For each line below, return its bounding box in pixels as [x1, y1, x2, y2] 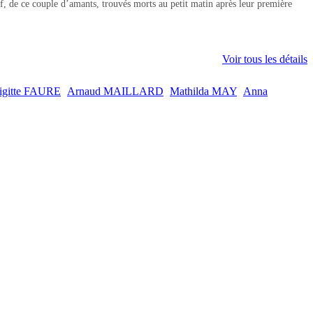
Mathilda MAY [170, 85, 237, 98]
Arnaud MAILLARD [67, 85, 163, 98]
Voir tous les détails [222, 53, 307, 66]
